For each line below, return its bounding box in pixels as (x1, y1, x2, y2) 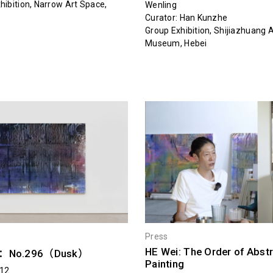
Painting (144, 258, 185, 271)
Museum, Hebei (144, 38, 207, 48)
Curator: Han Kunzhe (144, 12, 228, 23)
